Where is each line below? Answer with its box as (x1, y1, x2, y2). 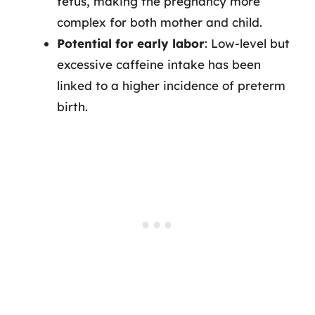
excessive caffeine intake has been (57, 56, 261, 72)
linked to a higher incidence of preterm (57, 77, 285, 93)
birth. (57, 98, 88, 114)
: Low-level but (205, 35, 290, 51)
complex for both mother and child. (57, 14, 262, 30)
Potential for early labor (57, 35, 205, 51)
